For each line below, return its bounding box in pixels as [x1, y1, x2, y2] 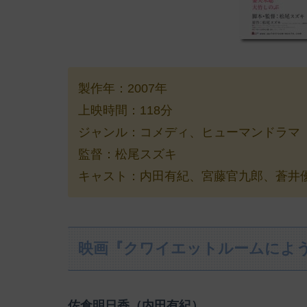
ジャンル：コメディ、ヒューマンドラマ [78, 125, 300, 139]
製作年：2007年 [78, 81, 167, 95]
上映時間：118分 [78, 103, 173, 117]
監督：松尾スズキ [78, 147, 177, 161]
